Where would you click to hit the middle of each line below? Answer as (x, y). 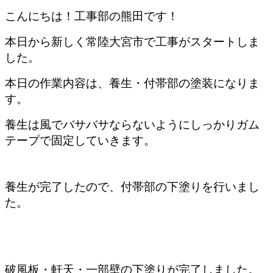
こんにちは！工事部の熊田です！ (92, 16)
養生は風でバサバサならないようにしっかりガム (132, 124)
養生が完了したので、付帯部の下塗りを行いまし (132, 186)
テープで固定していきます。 (80, 140)
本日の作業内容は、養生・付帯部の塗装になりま (132, 83)
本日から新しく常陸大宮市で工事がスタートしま (132, 41)
